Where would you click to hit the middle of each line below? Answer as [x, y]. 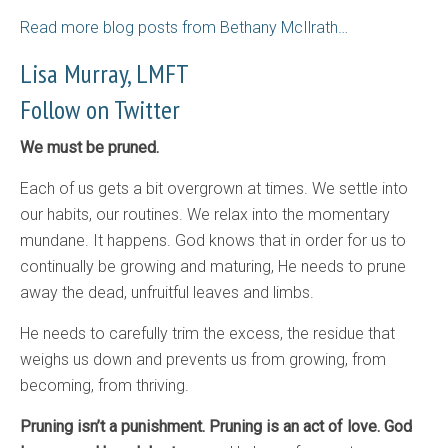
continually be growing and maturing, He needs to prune [213, 267]
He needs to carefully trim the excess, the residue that [207, 334]
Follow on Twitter [100, 110]
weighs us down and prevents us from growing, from [203, 360]
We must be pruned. [89, 148]
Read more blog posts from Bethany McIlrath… [184, 28]
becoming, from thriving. [104, 386]
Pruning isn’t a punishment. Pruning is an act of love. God [216, 427]
